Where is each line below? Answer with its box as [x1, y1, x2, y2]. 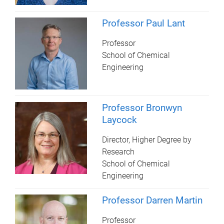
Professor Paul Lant [102, 17, 185, 29]
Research [102, 146, 135, 156]
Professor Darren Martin [102, 194, 203, 206]
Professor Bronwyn [102, 101, 182, 113]
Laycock [102, 113, 137, 125]
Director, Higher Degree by [102, 134, 192, 144]
